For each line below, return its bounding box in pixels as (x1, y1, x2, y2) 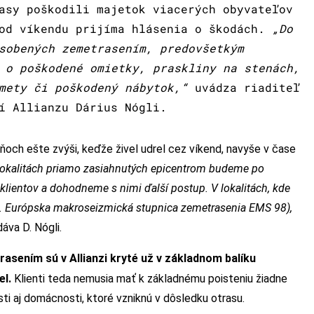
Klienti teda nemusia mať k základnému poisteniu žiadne (11, 271, 287, 285)
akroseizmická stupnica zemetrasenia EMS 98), (63, 200, 292, 214)
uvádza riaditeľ (188, 79, 300, 95)
